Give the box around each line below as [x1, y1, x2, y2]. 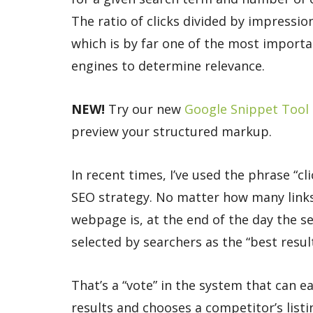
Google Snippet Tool [184, 101, 309, 117]
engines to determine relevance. [71, 57, 265, 74]
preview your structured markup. [71, 123, 272, 140]
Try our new [105, 101, 184, 117]
